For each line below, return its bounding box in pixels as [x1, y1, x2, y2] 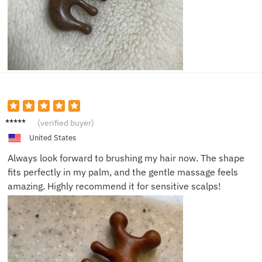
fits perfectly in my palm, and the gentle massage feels [8, 166, 238, 178]
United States [29, 132, 76, 143]
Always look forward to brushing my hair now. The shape [8, 151, 244, 164]
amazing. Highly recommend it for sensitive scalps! [8, 180, 221, 192]
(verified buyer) [37, 117, 94, 128]
